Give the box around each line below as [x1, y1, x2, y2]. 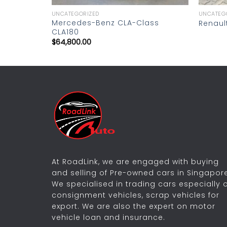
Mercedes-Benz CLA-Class [51, 18, 159, 28]
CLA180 [51, 27, 79, 37]
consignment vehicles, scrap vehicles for [52, 190, 219, 200]
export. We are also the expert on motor [52, 201, 215, 211]
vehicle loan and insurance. [52, 212, 165, 222]
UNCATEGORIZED [51, 10, 99, 18]
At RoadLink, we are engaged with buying [52, 156, 219, 167]
